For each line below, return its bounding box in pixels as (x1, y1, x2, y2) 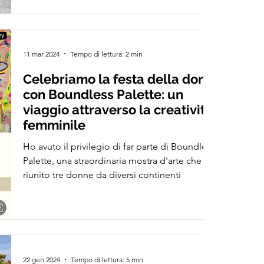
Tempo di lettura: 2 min (70, 49, 143, 58)
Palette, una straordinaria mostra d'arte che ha (23, 155, 214, 166)
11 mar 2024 (23, 49, 60, 58)
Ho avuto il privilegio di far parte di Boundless (23, 141, 216, 152)
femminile (23, 117, 86, 133)
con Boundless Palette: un (23, 87, 184, 102)
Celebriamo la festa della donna (23, 71, 222, 87)
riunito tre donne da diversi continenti (23, 169, 181, 180)
